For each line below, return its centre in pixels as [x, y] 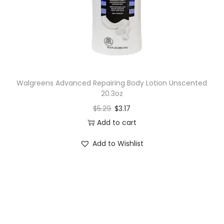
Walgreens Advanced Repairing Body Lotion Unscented [112, 83]
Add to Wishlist [118, 144]
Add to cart [116, 123]
